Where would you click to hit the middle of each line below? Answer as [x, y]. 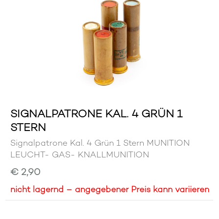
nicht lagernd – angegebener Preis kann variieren [110, 189]
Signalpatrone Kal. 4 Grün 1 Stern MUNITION [100, 143]
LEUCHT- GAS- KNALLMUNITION [80, 155]
